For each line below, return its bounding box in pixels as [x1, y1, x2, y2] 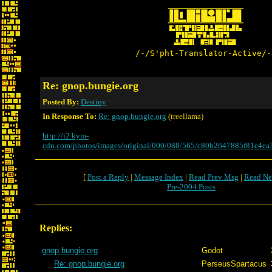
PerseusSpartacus [202, 259, 267, 268]
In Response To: [42, 112, 97, 121]
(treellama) [166, 112, 203, 121]
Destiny [81, 97, 106, 106]
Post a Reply [87, 172, 129, 182]
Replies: [39, 223, 72, 233]
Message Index [134, 172, 183, 182]
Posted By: [42, 97, 81, 106]
